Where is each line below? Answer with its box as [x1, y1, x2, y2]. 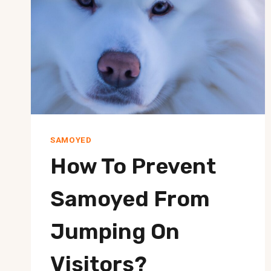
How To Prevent [50, 153, 216, 180]
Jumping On [50, 218, 180, 245]
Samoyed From [50, 186, 210, 212]
